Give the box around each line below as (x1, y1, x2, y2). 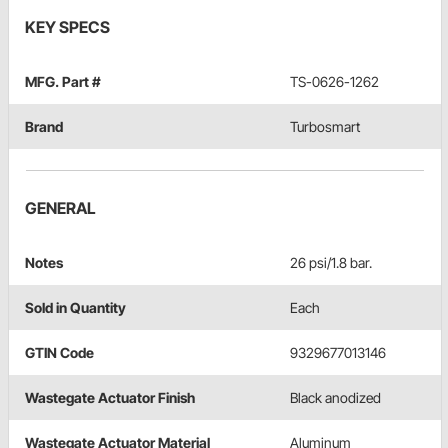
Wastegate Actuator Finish (25, 389, 195, 407)
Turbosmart (290, 118, 360, 136)
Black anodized (290, 389, 381, 407)
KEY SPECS (25, 17, 110, 38)
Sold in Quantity (25, 299, 126, 317)
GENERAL (25, 198, 96, 219)
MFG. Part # (25, 73, 101, 91)
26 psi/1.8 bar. (290, 254, 372, 272)
